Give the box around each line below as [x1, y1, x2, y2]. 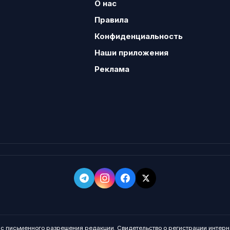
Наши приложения [94, 48, 168, 57]
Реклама [94, 64, 129, 74]
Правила [94, 15, 128, 25]
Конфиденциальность [94, 31, 183, 41]
